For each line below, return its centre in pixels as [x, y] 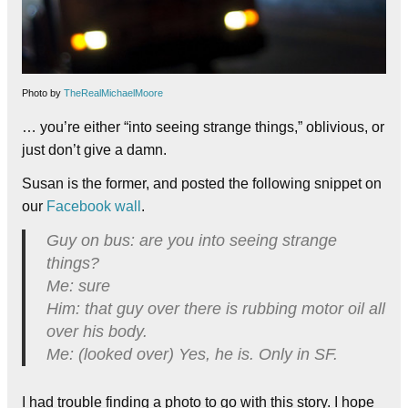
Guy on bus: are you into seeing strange [191, 241]
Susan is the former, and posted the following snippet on [202, 183]
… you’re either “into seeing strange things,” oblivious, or [203, 127]
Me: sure [78, 286]
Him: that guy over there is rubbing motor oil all [215, 309]
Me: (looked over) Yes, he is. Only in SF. [192, 355]
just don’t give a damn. [94, 149]
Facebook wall [94, 206]
